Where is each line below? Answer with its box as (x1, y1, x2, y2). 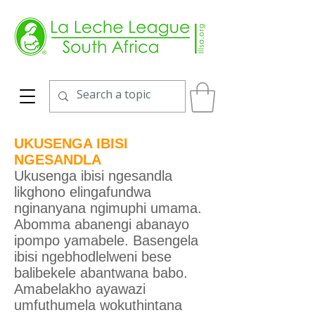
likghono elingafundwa (14, 184, 151, 200)
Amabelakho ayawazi (14, 281, 146, 297)
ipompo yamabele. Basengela (14, 232, 198, 248)
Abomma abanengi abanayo (14, 216, 189, 232)
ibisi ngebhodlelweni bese (14, 248, 172, 264)
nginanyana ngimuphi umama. (14, 200, 202, 216)
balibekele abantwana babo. (14, 264, 188, 281)
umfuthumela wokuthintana (14, 297, 182, 313)
